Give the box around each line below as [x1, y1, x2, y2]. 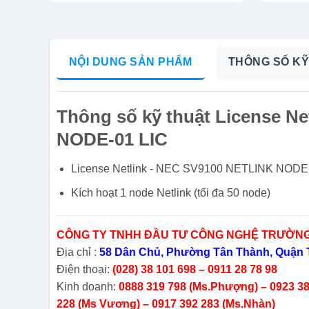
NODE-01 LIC [56, 130, 168, 150]
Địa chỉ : [56, 246, 99, 259]
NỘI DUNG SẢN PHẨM [68, 56, 192, 68]
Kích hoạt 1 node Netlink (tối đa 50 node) [70, 186, 270, 199]
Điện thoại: [56, 263, 112, 276]
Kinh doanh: [56, 281, 119, 293]
